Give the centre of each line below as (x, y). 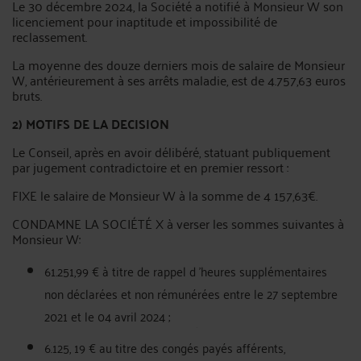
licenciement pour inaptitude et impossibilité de (145, 21)
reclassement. (50, 36)
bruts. (27, 95)
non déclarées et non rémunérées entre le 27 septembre (191, 293)
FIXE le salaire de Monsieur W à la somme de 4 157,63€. (165, 195)
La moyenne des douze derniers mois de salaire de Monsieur (178, 64)
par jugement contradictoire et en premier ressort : (150, 166)
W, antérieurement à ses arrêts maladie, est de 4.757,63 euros (179, 79)
